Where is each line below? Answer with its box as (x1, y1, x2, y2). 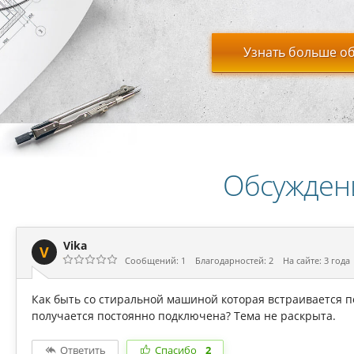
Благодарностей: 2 (195, 254, 273, 266)
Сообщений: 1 (125, 254, 186, 266)
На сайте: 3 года (283, 254, 350, 266)
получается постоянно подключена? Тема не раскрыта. (32, 307, 336, 323)
